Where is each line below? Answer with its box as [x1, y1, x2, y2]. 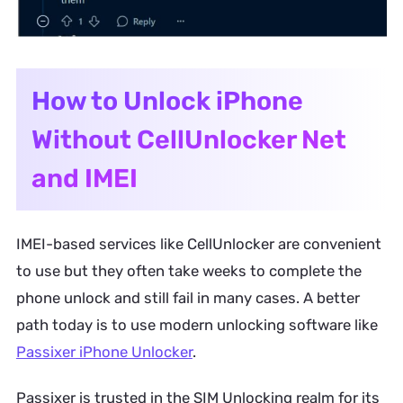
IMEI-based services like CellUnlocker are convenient [15, 234, 381, 253]
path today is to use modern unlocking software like [15, 315, 378, 334]
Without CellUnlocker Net [31, 123, 346, 155]
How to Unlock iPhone [31, 85, 303, 116]
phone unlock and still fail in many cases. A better [15, 288, 360, 307]
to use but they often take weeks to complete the [15, 261, 362, 280]
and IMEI [31, 162, 138, 193]
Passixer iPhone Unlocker [15, 342, 193, 361]
